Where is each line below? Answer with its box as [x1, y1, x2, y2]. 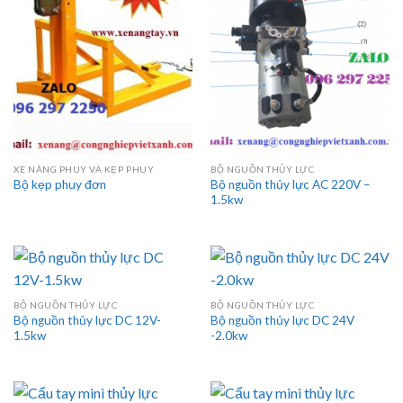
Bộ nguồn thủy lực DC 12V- [13, 312, 161, 327]
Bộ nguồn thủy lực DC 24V [210, 312, 354, 327]
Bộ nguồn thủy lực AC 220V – [210, 176, 371, 192]
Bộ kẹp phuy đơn [13, 177, 109, 193]
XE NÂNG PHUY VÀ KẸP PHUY [13, 163, 155, 175]
